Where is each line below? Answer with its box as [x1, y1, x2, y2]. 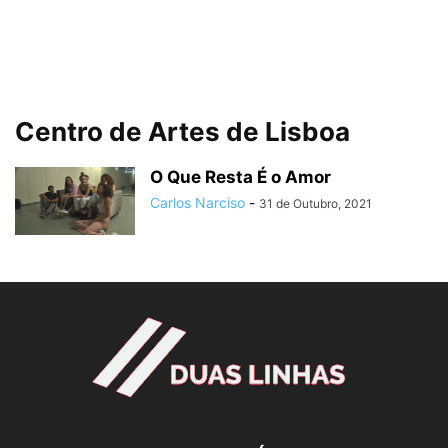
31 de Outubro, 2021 [259, 196, 372, 211]
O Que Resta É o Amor [150, 167, 331, 187]
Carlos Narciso [150, 194, 245, 211]
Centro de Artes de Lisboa [15, 116, 350, 147]
